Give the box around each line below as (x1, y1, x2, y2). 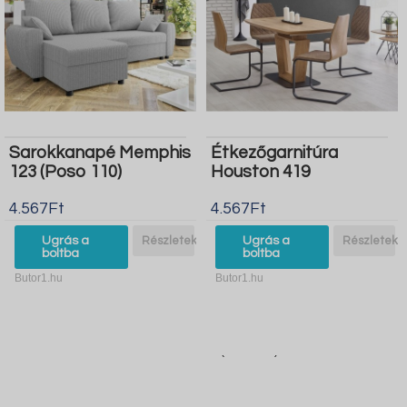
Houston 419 (210, 163, 310, 182)
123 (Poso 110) (9, 163, 123, 182)
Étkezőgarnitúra (210, 144, 338, 163)
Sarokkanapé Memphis (9, 144, 192, 163)
